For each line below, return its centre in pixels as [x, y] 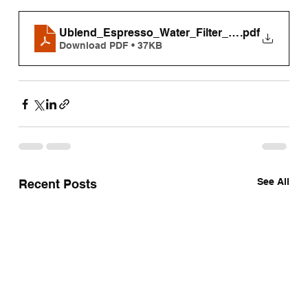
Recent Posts [57, 184]
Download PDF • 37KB [110, 45]
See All [274, 182]
